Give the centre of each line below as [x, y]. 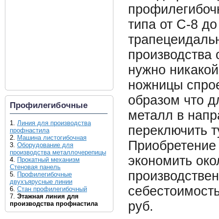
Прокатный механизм [48, 160]
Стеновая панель [35, 167]
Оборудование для [45, 145]
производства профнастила [54, 204]
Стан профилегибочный [52, 189]
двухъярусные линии [41, 182]
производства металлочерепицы [58, 152]
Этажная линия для [48, 196]
